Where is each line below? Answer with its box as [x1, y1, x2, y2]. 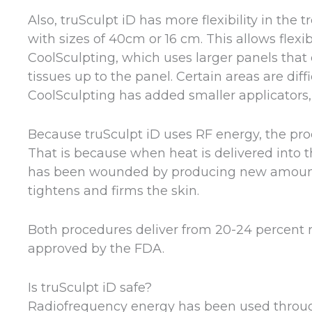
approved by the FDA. [28, 241, 164, 257]
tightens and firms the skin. [28, 183, 199, 199]
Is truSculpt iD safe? [28, 279, 152, 295]
